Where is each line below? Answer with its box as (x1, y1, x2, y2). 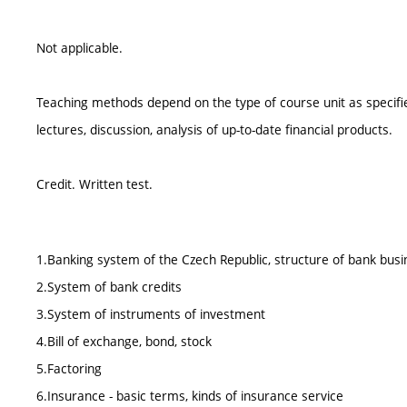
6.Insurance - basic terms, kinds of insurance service (36, 387, 343, 404)
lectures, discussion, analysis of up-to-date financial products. (36, 121, 392, 138)
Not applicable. (36, 39, 123, 56)
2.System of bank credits (36, 278, 182, 295)
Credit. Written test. (36, 175, 153, 193)
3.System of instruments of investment (36, 305, 265, 323)
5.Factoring (36, 360, 102, 377)
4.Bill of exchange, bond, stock (36, 333, 212, 350)
